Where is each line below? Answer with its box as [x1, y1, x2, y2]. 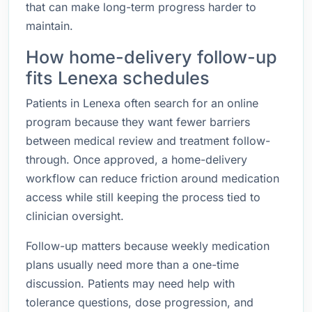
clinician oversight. [26, 209, 124, 223]
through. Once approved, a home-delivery [26, 153, 247, 166]
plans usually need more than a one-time [26, 258, 239, 272]
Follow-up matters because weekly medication [26, 239, 270, 253]
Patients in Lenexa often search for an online [26, 96, 258, 110]
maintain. [26, 19, 73, 33]
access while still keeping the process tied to [26, 190, 260, 204]
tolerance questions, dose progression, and [26, 295, 253, 309]
